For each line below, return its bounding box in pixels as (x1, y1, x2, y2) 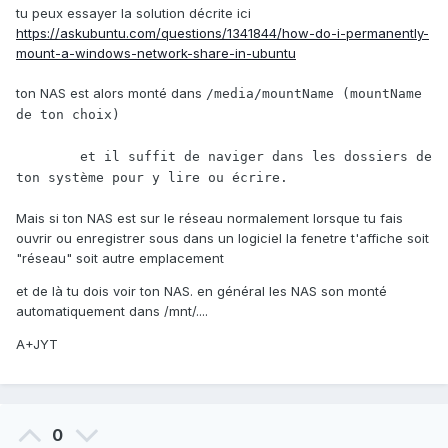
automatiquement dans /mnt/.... (16, 303, 208, 320)
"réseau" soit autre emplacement (16, 250, 224, 267)
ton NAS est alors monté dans (16, 85, 206, 102)
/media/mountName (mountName (206, 86, 422, 102)
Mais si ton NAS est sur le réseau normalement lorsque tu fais (16, 210, 403, 227)
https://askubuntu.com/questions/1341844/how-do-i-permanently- (16, 25, 429, 42)
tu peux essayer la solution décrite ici (16, 5, 251, 22)
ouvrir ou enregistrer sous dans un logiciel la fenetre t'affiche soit (16, 230, 429, 247)
